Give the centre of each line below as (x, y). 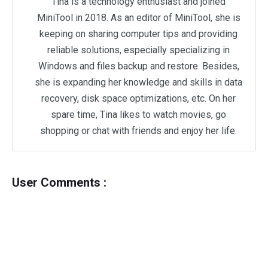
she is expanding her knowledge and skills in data (138, 83)
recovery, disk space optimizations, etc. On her (138, 99)
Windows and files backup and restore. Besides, (138, 66)
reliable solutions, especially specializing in (138, 50)
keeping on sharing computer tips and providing (138, 34)
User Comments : (59, 183)
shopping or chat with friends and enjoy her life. (138, 131)
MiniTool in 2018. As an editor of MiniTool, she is (138, 18)
